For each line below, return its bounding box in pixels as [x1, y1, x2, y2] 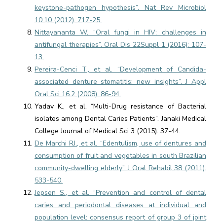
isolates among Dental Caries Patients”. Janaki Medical [35, 114, 206, 123]
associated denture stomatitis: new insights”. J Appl [35, 77, 206, 86]
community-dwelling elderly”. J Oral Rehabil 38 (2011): [35, 163, 206, 173]
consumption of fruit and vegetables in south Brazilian [35, 151, 206, 160]
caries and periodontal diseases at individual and [35, 200, 206, 210]
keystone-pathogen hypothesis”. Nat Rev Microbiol [35, 3, 206, 12]
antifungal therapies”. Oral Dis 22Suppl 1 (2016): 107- [35, 40, 206, 49]
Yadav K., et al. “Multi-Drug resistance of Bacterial [35, 102, 206, 111]
